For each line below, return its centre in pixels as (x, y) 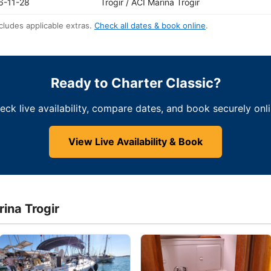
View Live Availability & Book (135, 142)
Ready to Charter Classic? (135, 83)
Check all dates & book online (150, 25)
